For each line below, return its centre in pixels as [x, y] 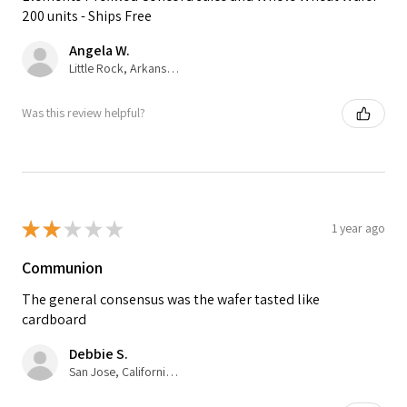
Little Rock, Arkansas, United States [173, 68]
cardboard [54, 319]
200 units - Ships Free [87, 15]
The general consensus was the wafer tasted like [171, 299]
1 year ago [358, 228]
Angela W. [99, 50]
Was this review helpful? [84, 113]
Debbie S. [99, 353]
